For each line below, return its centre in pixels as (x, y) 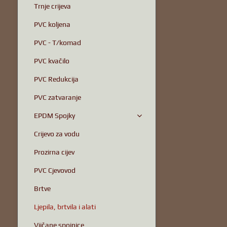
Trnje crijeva (52, 6)
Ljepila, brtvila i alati (65, 207)
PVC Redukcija (56, 79)
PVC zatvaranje (57, 97)
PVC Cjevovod (54, 170)
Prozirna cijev (54, 152)
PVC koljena (52, 24)
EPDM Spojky (54, 116)
